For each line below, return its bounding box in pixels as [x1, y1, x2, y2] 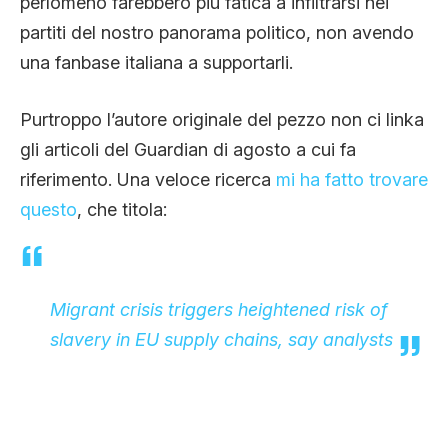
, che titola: [77, 198, 167, 220]
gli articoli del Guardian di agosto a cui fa [20, 138, 356, 160]
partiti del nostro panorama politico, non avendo [20, 21, 414, 43]
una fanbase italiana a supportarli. [20, 51, 293, 73]
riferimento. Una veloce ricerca [20, 168, 276, 190]
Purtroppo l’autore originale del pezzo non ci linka [20, 108, 424, 130]
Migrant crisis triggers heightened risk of [50, 298, 387, 320]
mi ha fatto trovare [276, 168, 428, 190]
